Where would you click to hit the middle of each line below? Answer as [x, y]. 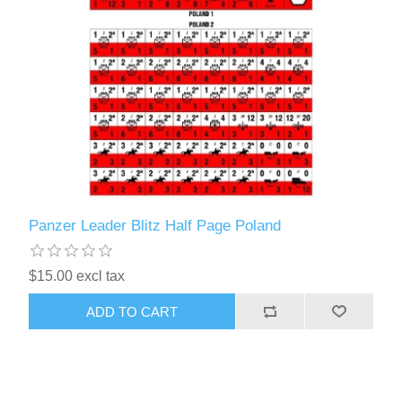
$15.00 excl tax [77, 276]
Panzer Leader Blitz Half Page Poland [155, 226]
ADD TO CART [132, 311]
